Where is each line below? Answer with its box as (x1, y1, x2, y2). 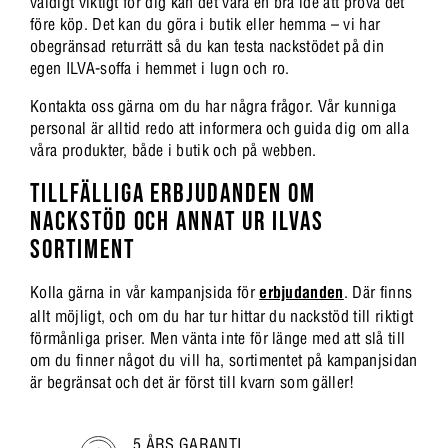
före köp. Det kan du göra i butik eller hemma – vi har (30, 13, 381, 34)
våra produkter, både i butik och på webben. (30, 139, 317, 160)
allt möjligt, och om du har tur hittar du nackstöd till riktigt (30, 306, 414, 327)
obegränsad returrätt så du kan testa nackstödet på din (30, 35, 385, 56)
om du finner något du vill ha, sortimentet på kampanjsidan (30, 350, 418, 371)
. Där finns (343, 282, 413, 303)
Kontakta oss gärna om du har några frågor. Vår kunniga (30, 95, 397, 116)
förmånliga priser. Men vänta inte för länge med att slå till (30, 328, 406, 349)
